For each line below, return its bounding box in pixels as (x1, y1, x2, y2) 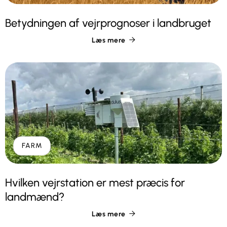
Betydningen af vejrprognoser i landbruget (5, 16, 211, 30)
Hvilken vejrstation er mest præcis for (5, 175, 185, 190)
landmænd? (5, 190, 64, 204)
